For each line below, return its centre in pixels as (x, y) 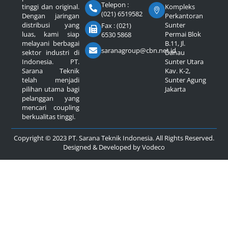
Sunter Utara (184, 61)
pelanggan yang (50, 98)
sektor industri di (50, 53)
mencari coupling (50, 108)
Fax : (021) (117, 26)
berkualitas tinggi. (48, 117)
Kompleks (180, 6)
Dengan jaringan (50, 16)
